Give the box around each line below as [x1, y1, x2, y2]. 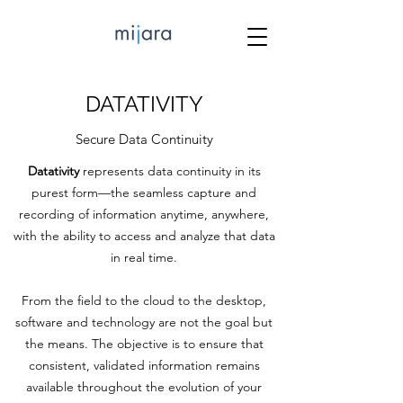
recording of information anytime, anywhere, [19, 206, 269, 222]
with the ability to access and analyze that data [13, 228, 275, 244]
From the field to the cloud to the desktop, [22, 292, 266, 309]
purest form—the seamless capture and [31, 184, 256, 201]
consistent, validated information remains [28, 357, 260, 373]
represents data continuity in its [82, 163, 261, 179]
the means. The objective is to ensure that [24, 336, 264, 352]
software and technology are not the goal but [15, 314, 273, 330]
